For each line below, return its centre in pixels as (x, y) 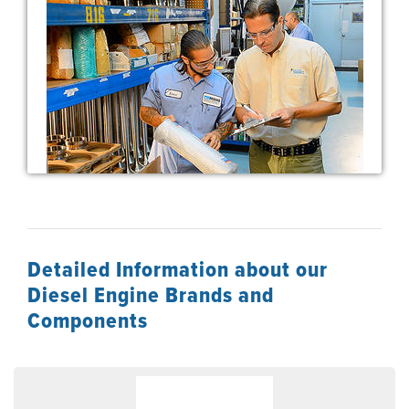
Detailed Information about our (178, 269)
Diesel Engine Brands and (151, 295)
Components (88, 320)
